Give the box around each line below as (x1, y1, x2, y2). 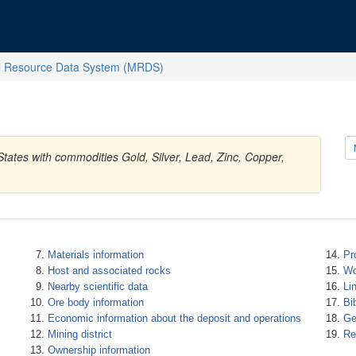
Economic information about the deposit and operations (47, 312, 301, 324)
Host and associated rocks (47, 265, 171, 277)
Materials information (47, 249, 144, 261)
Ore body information (47, 296, 144, 308)
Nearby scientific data (47, 281, 148, 292)
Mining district (47, 328, 112, 340)
